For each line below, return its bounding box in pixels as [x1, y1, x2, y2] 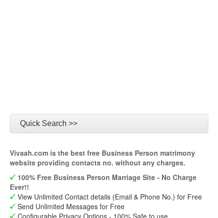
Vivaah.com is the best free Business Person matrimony [10, 148, 195, 158]
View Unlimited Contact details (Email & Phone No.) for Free [16, 192, 202, 201]
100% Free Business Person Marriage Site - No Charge [18, 172, 197, 182]
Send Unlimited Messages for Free [16, 201, 125, 211]
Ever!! [10, 182, 29, 192]
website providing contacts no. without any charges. [10, 158, 185, 167]
